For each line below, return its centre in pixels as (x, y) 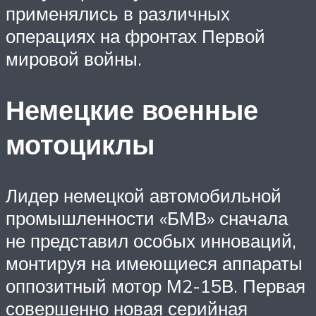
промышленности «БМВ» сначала (147, 218)
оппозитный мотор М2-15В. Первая (156, 285)
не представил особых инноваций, (151, 240)
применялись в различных (118, 14)
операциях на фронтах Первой (135, 36)
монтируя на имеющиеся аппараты (154, 263)
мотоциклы (80, 145)
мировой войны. (74, 59)
